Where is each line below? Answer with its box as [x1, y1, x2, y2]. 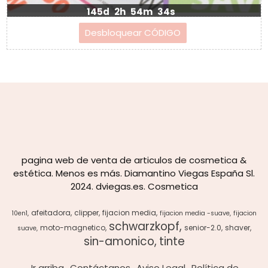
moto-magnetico [39, 223, 105, 233]
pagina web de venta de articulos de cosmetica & [22, 154, 246, 167]
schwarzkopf [108, 218, 179, 235]
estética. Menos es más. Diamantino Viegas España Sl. [13, 167, 255, 180]
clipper [74, 208, 99, 218]
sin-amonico [83, 233, 154, 250]
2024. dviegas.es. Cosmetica [70, 180, 198, 193]
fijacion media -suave [159, 209, 230, 218]
